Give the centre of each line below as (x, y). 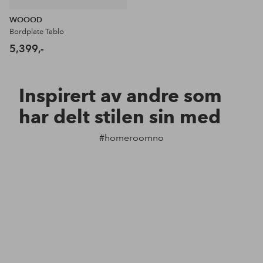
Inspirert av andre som (120, 96)
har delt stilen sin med (120, 117)
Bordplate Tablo (37, 32)
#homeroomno (131, 138)
